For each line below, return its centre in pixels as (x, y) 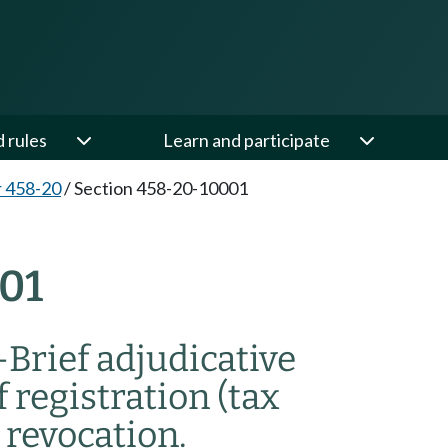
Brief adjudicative (152, 359)
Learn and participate (246, 140)
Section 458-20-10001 (161, 188)
